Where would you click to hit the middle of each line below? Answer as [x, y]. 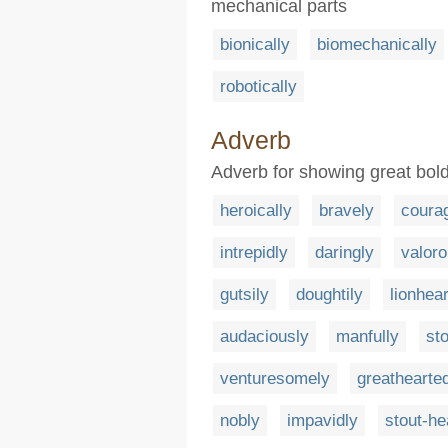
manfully [367, 336]
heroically [256, 210]
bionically [255, 44]
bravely [346, 210]
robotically [258, 86]
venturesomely [275, 378]
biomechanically [377, 44]
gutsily [244, 294]
